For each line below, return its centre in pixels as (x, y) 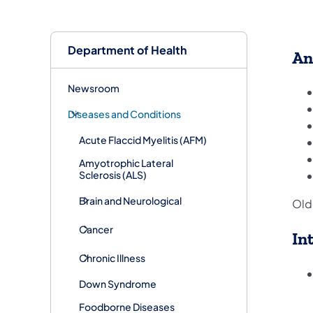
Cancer (96, 229)
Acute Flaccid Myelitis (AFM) (143, 139)
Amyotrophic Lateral (126, 162)
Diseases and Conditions (124, 114)
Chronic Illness (112, 257)
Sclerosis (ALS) (113, 174)
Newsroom (94, 88)
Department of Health (127, 50)
